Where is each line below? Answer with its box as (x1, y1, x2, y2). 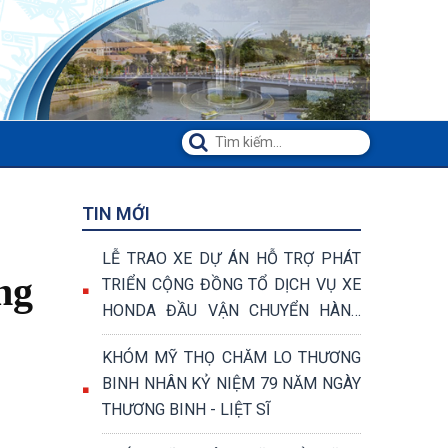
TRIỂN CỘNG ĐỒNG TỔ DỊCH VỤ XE (102, 275, 361, 294)
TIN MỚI (82, 203, 150, 224)
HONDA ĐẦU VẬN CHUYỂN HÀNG (102, 301, 361, 320)
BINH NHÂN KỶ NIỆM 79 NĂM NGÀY (102, 374, 361, 393)
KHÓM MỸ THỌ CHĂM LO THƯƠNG (102, 348, 361, 367)
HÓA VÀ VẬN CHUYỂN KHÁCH (102, 327, 312, 346)
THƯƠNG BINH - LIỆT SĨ (102, 400, 270, 419)
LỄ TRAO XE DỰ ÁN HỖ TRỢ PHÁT (102, 249, 361, 268)
